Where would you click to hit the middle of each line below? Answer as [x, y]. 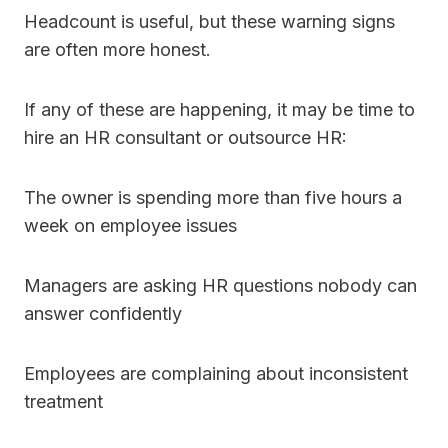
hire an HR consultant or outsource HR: [185, 138]
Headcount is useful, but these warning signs [209, 22]
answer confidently [103, 314]
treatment [63, 402]
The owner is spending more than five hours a [213, 198]
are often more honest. [117, 50]
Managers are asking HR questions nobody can [220, 286]
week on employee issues [130, 226]
